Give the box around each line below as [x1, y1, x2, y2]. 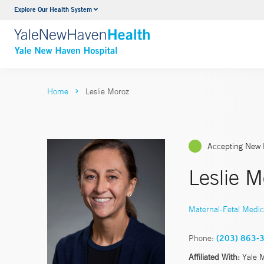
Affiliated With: [189, 251, 240, 262]
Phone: [189, 232, 214, 243]
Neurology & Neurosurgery [87, 5, 193, 17]
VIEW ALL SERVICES [87, 28, 176, 40]
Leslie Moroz [85, 86, 129, 97]
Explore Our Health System [14, 5, 92, 14]
